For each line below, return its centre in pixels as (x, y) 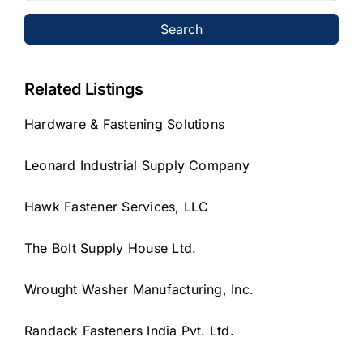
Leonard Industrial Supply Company (137, 165)
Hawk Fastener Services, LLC (117, 206)
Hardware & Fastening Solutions (125, 124)
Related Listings (84, 89)
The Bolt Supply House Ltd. (111, 248)
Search (181, 29)
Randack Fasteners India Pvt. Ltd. (129, 330)
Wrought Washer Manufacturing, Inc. (139, 289)
